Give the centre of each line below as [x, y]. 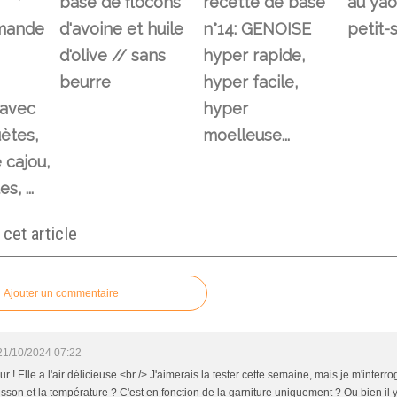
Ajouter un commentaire [61, 293]
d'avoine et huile [121, 28]
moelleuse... [246, 135]
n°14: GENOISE [257, 28]
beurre [85, 82]
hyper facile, [250, 82]
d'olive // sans [112, 55]
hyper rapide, [254, 55]
